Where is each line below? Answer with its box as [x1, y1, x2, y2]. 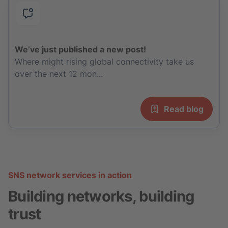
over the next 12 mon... [15, 68, 103, 79]
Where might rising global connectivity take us [15, 56, 194, 67]
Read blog [164, 103, 204, 114]
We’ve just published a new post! [15, 44, 146, 54]
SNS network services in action [8, 169, 132, 180]
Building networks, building [8, 187, 194, 205]
